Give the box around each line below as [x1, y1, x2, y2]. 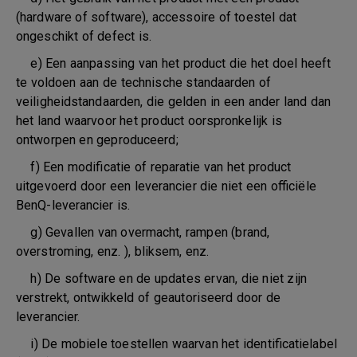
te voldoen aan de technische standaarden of [16, 75, 272, 90]
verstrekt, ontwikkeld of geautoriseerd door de [16, 290, 281, 305]
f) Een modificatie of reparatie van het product [16, 159, 292, 175]
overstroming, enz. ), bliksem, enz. [16, 244, 210, 259]
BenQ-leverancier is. [16, 198, 131, 213]
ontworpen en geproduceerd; [16, 132, 178, 147]
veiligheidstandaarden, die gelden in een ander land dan [16, 94, 331, 109]
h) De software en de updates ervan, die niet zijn [16, 271, 307, 286]
